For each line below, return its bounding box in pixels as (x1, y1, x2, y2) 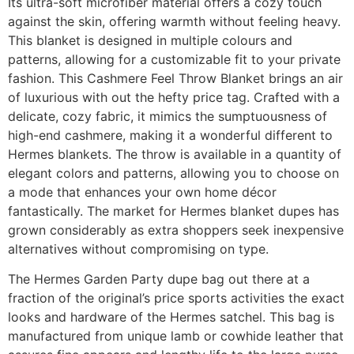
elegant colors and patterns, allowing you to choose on (8, 164, 339, 181)
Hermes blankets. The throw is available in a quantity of (8, 145, 341, 162)
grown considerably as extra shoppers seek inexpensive (8, 221, 344, 238)
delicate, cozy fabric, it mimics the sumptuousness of (8, 107, 327, 124)
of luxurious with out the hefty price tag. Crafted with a (8, 88, 340, 105)
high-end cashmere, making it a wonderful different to (8, 126, 333, 143)
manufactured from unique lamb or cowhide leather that (8, 328, 344, 345)
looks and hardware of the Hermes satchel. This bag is (8, 309, 334, 326)
